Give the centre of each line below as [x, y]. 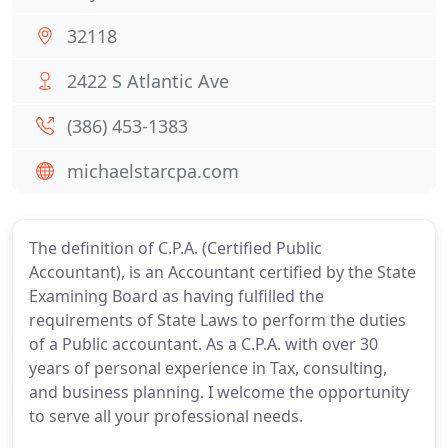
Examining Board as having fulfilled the [176, 296]
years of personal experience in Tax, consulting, [208, 368]
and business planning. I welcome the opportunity [219, 392]
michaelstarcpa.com [153, 171]
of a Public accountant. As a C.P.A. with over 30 [203, 344]
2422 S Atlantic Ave [148, 81]
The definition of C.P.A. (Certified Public [175, 248]
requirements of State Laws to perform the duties [217, 320]
